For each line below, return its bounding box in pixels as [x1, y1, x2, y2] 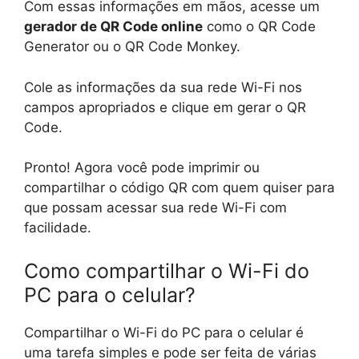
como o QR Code [203, 18, 316, 35]
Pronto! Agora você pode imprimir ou [24, 159, 260, 176]
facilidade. [24, 220, 91, 236]
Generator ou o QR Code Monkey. [24, 38, 240, 55]
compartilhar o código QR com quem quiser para [24, 179, 335, 196]
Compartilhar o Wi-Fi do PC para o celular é [24, 324, 304, 341]
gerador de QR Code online [24, 18, 203, 35]
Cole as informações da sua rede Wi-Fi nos [24, 79, 302, 95]
